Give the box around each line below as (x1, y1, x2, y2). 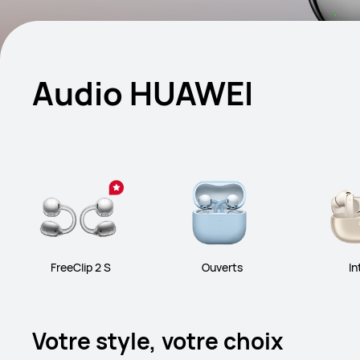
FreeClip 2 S (50, 259, 111, 275)
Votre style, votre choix (32, 325, 284, 356)
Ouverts (201, 259, 243, 275)
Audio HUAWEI (32, 70, 253, 115)
